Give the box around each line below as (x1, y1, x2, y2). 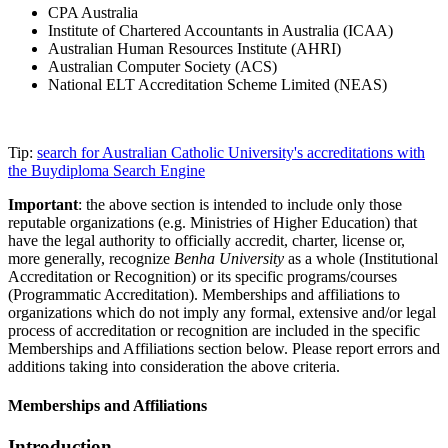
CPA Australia (48, 3, 138, 21)
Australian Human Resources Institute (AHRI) (48, 39, 341, 57)
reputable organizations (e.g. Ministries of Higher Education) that (8, 213, 417, 231)
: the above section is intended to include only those (78, 195, 402, 213)
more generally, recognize (8, 249, 174, 267)
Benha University (174, 249, 284, 267)
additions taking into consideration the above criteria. (8, 357, 340, 375)
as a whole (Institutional (284, 249, 438, 267)
